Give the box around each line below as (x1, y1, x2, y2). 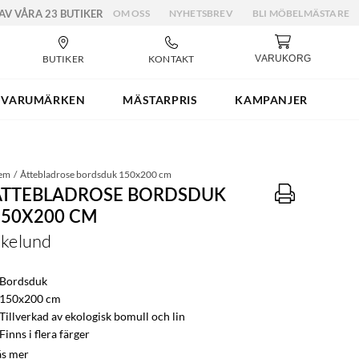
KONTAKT (147, 52, 195, 65)
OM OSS (112, 7, 150, 19)
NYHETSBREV (168, 7, 233, 19)
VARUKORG (255, 53, 311, 64)
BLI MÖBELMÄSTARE (252, 7, 349, 19)
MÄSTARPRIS (123, 92, 198, 107)
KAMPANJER (235, 92, 308, 107)
